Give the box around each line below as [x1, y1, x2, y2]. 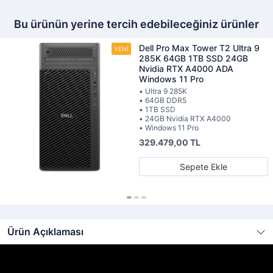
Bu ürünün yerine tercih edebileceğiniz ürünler [14, 18, 259, 30]
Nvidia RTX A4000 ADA [139, 63, 233, 74]
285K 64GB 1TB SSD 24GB [139, 53, 248, 63]
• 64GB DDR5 [139, 96, 186, 105]
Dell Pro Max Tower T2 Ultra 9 [139, 43, 260, 53]
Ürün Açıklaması [7, 225, 83, 238]
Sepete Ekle [180, 161, 227, 172]
